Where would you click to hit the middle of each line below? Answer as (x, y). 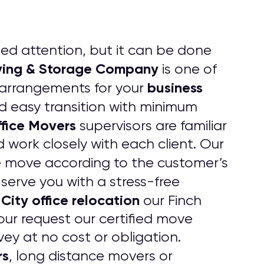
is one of (188, 69)
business (175, 88)
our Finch (171, 200)
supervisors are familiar (151, 126)
